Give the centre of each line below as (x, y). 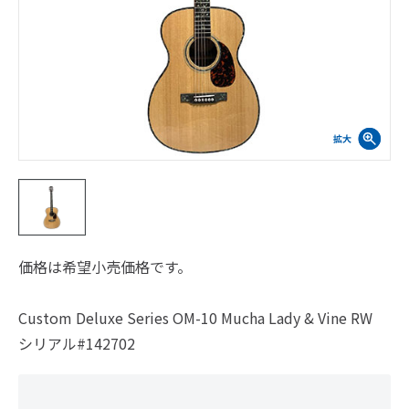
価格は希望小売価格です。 (105, 267)
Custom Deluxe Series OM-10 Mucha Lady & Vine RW (195, 318)
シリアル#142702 (77, 343)
